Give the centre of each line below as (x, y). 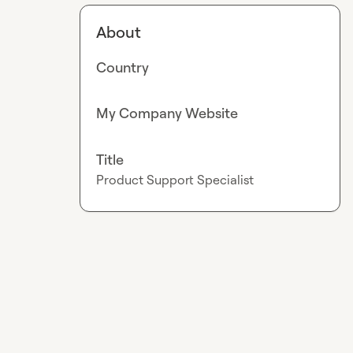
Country (123, 67)
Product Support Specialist (175, 179)
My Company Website (167, 113)
